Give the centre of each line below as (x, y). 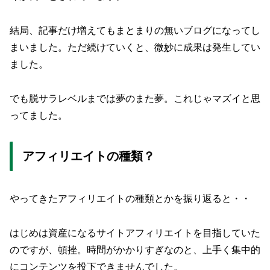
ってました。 (39, 115)
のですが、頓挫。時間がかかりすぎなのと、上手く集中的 (135, 250)
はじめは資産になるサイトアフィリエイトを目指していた (135, 233)
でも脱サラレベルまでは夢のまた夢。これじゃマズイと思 (135, 99)
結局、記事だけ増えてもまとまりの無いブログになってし (135, 31)
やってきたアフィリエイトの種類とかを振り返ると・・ (130, 199)
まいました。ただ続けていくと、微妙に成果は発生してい (135, 48)
